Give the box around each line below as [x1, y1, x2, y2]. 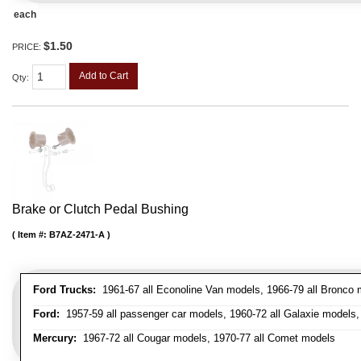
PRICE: [12, 41, 44, 52]
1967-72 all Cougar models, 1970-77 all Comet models [77, 332, 335, 345]
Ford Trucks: [33, 284, 96, 297]
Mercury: [33, 332, 77, 345]
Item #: [18, 230, 49, 240]
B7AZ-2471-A [49, 230, 105, 240]
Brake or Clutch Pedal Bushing [12, 202, 189, 217]
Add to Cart [79, 69, 128, 81]
